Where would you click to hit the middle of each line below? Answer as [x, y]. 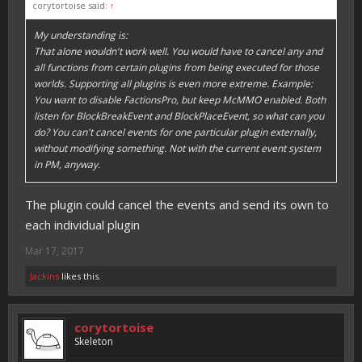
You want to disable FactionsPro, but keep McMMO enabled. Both [180, 100]
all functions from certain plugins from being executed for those [177, 67]
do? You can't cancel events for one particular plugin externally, [175, 132]
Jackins [44, 276]
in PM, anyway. [67, 164]
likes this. [80, 276]
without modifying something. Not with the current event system [177, 148]
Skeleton [94, 341]
